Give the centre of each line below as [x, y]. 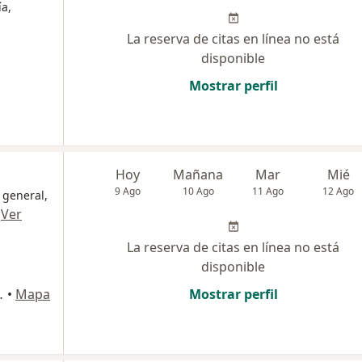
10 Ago [198, 192]
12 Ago [339, 192]
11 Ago [268, 192]
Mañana [198, 175]
